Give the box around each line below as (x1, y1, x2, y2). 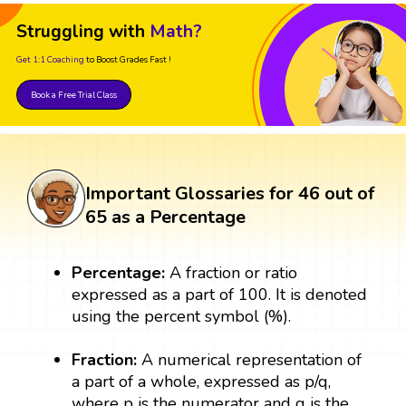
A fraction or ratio (165, 261, 298, 284)
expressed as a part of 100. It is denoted (72, 283, 368, 305)
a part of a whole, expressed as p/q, (72, 370, 332, 392)
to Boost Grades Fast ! (86, 53, 171, 65)
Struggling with (16, 19, 145, 43)
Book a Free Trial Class (31, 88, 117, 101)
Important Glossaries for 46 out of (85, 180, 374, 206)
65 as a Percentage (85, 204, 246, 229)
